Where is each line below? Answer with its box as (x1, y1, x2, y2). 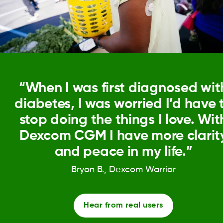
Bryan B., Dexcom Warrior (71, 165, 176, 175)
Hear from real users (84, 202, 163, 210)
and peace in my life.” (54, 145, 193, 159)
